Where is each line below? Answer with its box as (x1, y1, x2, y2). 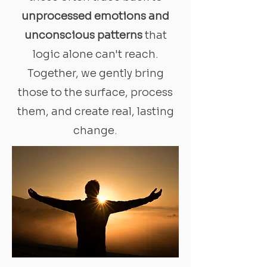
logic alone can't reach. (32, 47, 159, 61)
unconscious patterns (24, 28, 142, 42)
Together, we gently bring (27, 66, 164, 80)
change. (73, 123, 117, 137)
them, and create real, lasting (17, 104, 174, 118)
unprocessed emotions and (21, 9, 169, 23)
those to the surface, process (18, 85, 173, 99)
